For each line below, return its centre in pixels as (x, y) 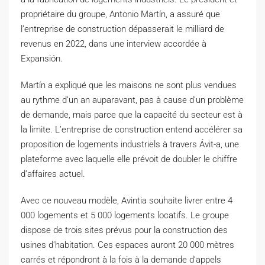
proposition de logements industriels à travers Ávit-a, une (130, 144)
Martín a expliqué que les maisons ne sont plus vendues (129, 85)
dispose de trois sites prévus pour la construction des (124, 230)
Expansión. (42, 58)
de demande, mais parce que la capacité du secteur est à (132, 114)
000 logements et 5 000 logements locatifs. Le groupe (125, 215)
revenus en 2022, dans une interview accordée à (114, 43)
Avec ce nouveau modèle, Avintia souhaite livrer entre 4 (127, 200)
